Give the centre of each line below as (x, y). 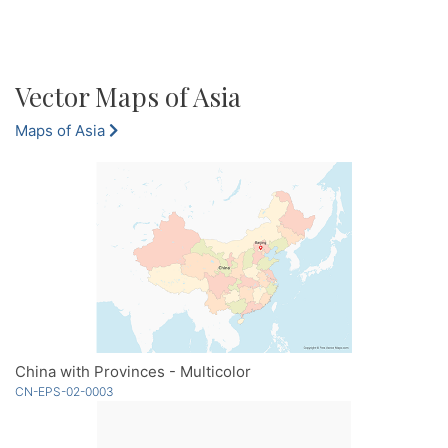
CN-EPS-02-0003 (64, 392)
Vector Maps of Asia (128, 97)
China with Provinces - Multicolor (133, 372)
